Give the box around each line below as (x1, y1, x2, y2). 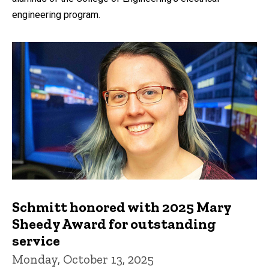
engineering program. (12, 8, 100, 20)
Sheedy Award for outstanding (12, 215, 216, 233)
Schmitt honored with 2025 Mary (12, 198, 231, 216)
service (12, 232, 60, 250)
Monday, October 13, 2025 (12, 252, 154, 267)
